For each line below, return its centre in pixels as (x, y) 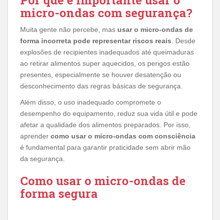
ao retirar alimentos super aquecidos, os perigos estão (105, 64)
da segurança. (42, 159)
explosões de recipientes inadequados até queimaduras (107, 52)
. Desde (183, 41)
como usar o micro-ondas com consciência (123, 136)
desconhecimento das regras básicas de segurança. (101, 86)
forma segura (59, 194)
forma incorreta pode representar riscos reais (96, 41)
